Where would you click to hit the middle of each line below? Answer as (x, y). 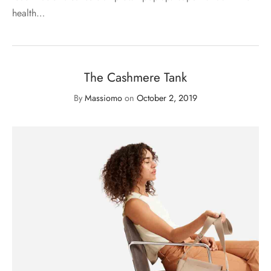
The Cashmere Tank (135, 77)
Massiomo (103, 98)
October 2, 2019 (167, 98)
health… (28, 13)
